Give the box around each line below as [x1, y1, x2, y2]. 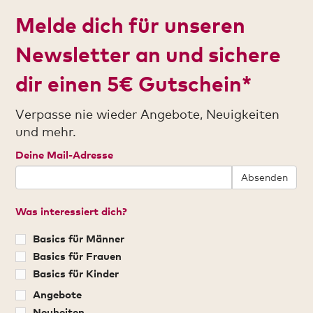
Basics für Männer [33, 231, 125, 245]
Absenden [241, 170, 289, 183]
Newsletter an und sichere [15, 41, 282, 67]
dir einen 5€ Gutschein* [15, 70, 252, 96]
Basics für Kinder [33, 266, 119, 279]
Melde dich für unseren [15, 11, 246, 38]
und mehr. [15, 123, 77, 139]
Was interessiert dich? [15, 204, 128, 217]
